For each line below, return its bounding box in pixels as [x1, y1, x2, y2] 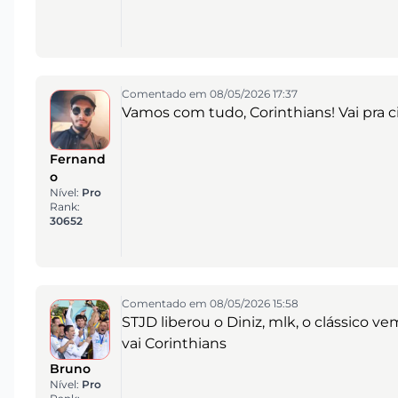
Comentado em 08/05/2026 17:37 [121, 87, 298, 101]
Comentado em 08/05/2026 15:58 [121, 297, 298, 311]
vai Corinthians [121, 335, 227, 353]
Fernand [50, 150, 106, 167]
